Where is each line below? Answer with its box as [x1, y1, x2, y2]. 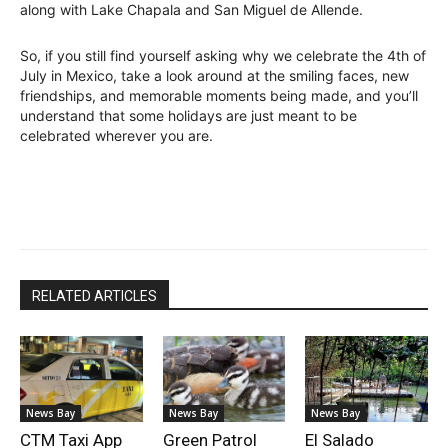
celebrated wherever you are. [20, 127, 213, 145]
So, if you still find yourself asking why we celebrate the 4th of [20, 47, 426, 65]
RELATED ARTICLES [32, 288, 157, 305]
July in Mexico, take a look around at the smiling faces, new [20, 67, 409, 85]
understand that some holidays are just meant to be [20, 107, 357, 125]
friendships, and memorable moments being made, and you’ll [20, 87, 418, 105]
